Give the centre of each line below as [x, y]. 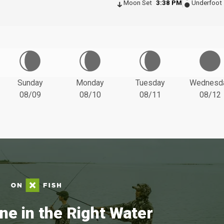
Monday [90, 82]
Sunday [30, 82]
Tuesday [150, 82]
